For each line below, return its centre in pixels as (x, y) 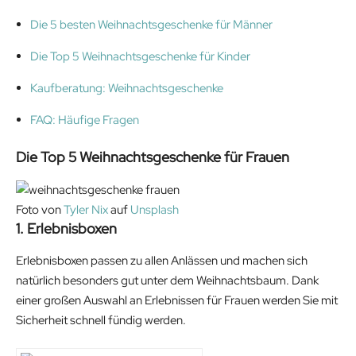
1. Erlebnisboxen (66, 228)
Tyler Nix (86, 209)
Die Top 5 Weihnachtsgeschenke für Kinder (140, 57)
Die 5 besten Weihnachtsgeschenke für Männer (151, 25)
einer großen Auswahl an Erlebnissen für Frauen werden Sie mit (177, 300)
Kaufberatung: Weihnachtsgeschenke (127, 89)
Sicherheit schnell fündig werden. (101, 320)
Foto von (40, 209)
